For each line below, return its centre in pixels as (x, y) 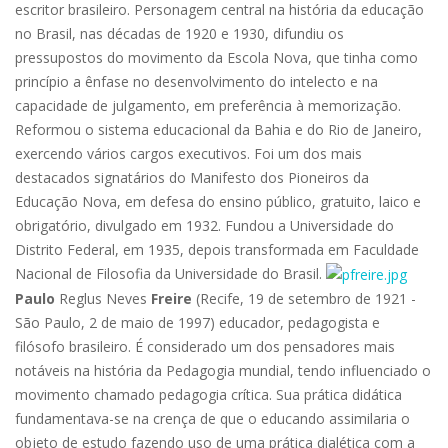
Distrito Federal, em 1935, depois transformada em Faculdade (217, 249)
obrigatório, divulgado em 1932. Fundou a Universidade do (204, 225)
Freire (171, 299)
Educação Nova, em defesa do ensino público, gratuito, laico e (218, 201)
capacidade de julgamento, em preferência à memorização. (208, 105)
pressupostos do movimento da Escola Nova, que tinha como (216, 57)
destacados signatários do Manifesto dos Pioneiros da (192, 177)
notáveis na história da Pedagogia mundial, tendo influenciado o (223, 371)
